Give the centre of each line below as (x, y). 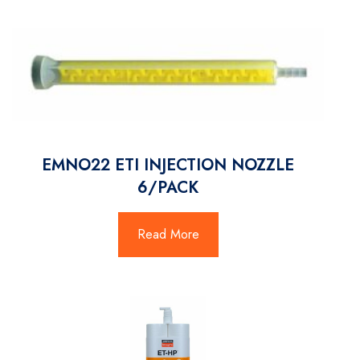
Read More (168, 235)
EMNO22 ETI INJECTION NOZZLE (168, 166)
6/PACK (168, 188)
